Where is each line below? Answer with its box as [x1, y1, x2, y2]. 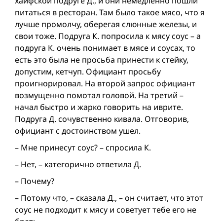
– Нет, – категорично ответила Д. [15, 159, 141, 170]
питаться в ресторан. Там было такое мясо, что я [15, 7, 205, 18]
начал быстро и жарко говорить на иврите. [15, 102, 183, 113]
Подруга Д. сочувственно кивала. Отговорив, [15, 113, 189, 125]
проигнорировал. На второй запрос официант [15, 78, 195, 89]
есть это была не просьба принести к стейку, [15, 54, 188, 66]
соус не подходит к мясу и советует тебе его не [15, 204, 196, 216]
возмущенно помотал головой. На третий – [15, 90, 184, 101]
